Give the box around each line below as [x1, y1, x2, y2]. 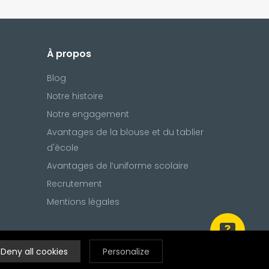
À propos [46, 47, 91, 61]
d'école [46, 142, 79, 154]
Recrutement [46, 178, 102, 190]
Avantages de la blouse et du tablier [46, 126, 204, 139]
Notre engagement [46, 108, 129, 121]
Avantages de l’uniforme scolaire [46, 160, 189, 172]
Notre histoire [46, 90, 103, 103]
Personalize [103, 245, 150, 258]
